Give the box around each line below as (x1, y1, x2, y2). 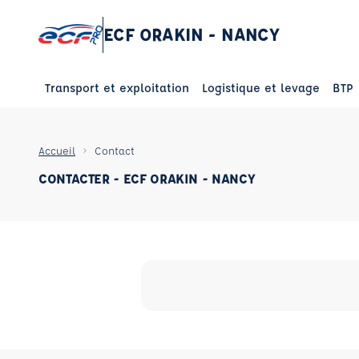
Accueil (38, 143, 75, 157)
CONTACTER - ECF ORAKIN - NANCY (38, 170, 256, 187)
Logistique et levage (202, 80, 320, 95)
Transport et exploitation (45, 80, 189, 95)
